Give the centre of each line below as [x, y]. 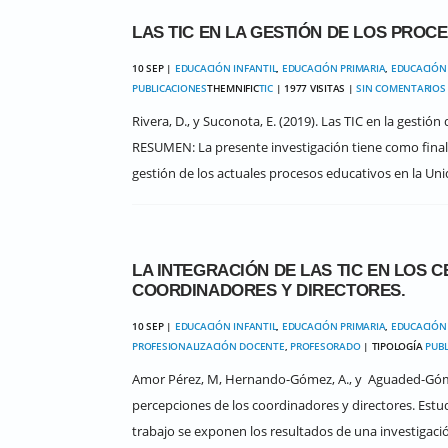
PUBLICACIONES [169, 88]
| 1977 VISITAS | [314, 88]
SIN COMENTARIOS [401, 88]
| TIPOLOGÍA [392, 346]
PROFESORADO [325, 346]
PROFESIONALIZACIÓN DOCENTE [208, 346]
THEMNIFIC [232, 88]
